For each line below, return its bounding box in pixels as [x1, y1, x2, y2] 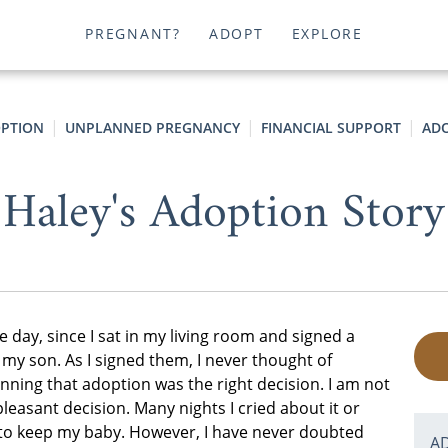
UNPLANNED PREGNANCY [64, 118, 240, 137]
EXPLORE [291, 24, 363, 44]
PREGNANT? [85, 24, 181, 44]
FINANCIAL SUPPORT [260, 118, 401, 137]
